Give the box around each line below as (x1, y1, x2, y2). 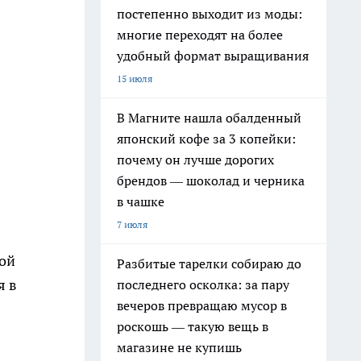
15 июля (117, 73, 152, 85)
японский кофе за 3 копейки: (117, 131, 296, 147)
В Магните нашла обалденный (117, 110, 301, 126)
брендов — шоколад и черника (117, 172, 305, 189)
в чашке (117, 193, 164, 210)
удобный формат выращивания (117, 48, 309, 64)
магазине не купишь (117, 339, 242, 355)
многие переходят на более (117, 27, 283, 43)
